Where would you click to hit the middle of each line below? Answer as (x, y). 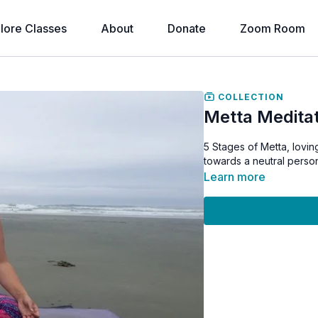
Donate (187, 28)
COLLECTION (250, 97)
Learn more (235, 176)
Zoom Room (273, 28)
